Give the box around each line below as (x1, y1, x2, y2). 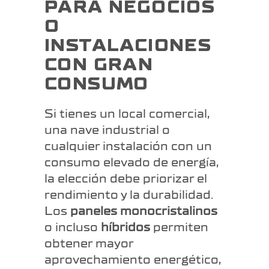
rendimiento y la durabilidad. (44, 189, 213, 202)
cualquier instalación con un (44, 140, 212, 153)
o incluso (44, 221, 101, 234)
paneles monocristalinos (70, 205, 217, 218)
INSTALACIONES (44, 37, 212, 55)
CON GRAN (44, 56, 154, 74)
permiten (150, 221, 208, 234)
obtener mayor (44, 237, 133, 250)
